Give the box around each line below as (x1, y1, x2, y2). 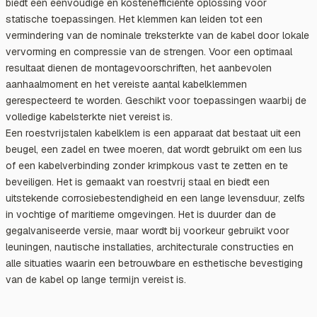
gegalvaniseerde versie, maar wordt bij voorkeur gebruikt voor (6, 224, 289, 237)
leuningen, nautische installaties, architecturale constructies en (6, 240, 294, 253)
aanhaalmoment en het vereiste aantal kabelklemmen (6, 77, 247, 91)
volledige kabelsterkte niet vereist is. (6, 110, 173, 123)
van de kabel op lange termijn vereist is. (6, 272, 186, 286)
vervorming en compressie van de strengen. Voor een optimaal (6, 45, 292, 58)
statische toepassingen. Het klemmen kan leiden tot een (6, 12, 263, 25)
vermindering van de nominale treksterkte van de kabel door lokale (6, 28, 309, 42)
